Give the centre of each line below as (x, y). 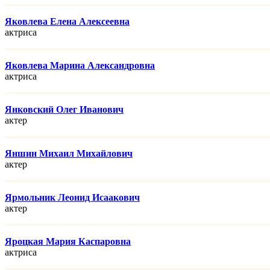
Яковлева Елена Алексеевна (67, 22)
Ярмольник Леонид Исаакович (72, 198)
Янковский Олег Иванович (64, 110)
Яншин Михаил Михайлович (69, 154)
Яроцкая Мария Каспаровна (68, 242)
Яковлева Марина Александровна (80, 66)
